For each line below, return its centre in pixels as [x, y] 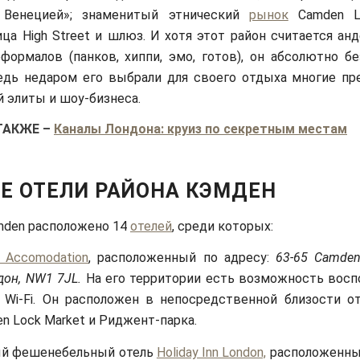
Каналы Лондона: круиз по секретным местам [200, 129]
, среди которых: [223, 226]
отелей [151, 226]
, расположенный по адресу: [182, 258]
